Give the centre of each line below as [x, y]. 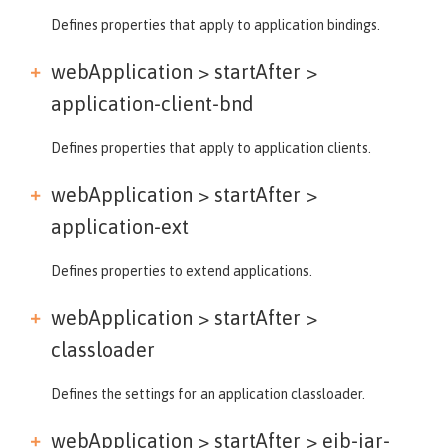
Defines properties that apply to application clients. [211, 147]
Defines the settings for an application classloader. [208, 393]
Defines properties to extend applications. [181, 270]
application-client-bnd [152, 103]
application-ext [120, 226]
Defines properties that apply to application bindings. [215, 24]
